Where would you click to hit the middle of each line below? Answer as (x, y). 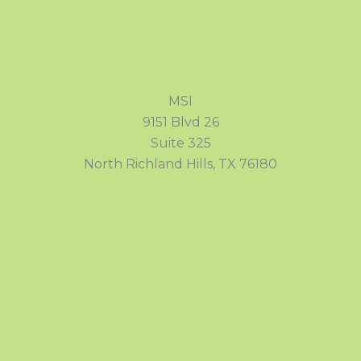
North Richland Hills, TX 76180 (180, 164)
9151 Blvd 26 (180, 122)
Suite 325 (180, 143)
